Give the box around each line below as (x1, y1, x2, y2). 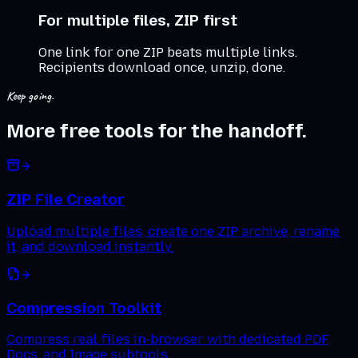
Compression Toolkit (6, 298, 161, 317)
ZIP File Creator (6, 190, 125, 209)
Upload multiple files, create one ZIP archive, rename (6, 223, 340, 239)
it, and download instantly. (6, 238, 173, 254)
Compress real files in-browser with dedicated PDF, (6, 332, 330, 348)
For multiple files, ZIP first (38, 10, 237, 30)
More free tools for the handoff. (6, 119, 307, 143)
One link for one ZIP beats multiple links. (38, 44, 297, 60)
